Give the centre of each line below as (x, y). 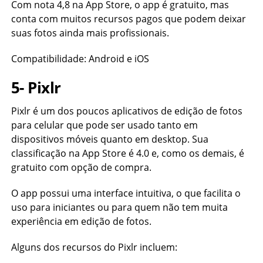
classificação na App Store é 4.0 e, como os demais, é (127, 153)
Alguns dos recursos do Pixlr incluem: (94, 247)
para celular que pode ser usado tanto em (104, 125)
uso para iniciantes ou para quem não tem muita (119, 207)
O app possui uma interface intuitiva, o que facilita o (126, 193)
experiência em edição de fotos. (81, 221)
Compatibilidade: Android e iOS (80, 59)
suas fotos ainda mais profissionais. (90, 33)
